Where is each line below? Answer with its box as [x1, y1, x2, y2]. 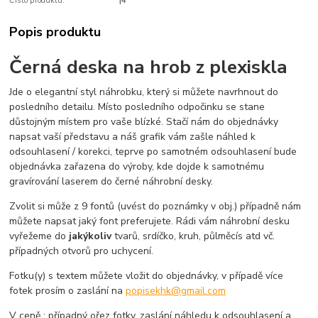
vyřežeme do [9, 229, 70, 243]
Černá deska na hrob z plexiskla [9, 54, 288, 80]
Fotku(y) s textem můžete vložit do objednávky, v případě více [9, 269, 284, 283]
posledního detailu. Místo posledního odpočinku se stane [9, 100, 265, 114]
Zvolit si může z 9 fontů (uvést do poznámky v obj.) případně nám [9, 199, 302, 214]
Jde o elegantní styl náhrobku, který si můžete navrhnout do [9, 85, 279, 99]
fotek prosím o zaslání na [9, 284, 126, 298]
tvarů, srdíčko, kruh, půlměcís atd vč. [111, 229, 275, 243]
